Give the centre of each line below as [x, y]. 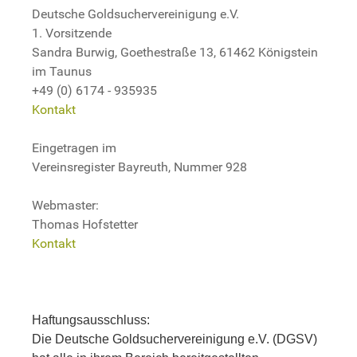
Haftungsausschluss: [91, 320]
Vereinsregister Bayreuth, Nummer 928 [139, 167]
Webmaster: [65, 205]
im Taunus [62, 71]
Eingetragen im [74, 147]
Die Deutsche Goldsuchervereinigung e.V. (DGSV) [175, 339]
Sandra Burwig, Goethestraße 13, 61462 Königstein [175, 52]
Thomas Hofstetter [85, 224]
